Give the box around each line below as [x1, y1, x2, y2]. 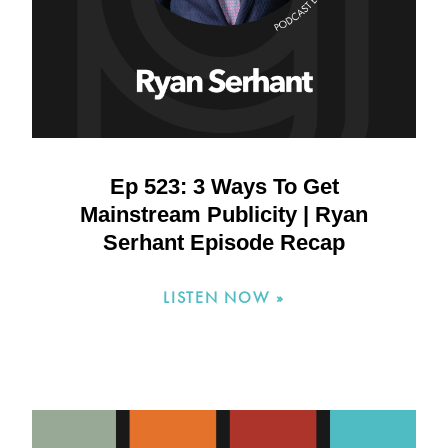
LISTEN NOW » [163, 287, 285, 309]
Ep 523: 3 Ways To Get [109, 174, 339, 200]
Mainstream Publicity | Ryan [80, 202, 368, 228]
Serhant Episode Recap [103, 230, 345, 256]
